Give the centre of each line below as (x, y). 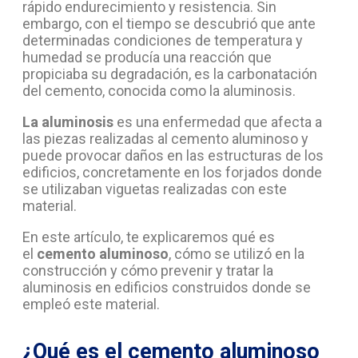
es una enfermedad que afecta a (218, 122)
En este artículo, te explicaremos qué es (149, 237)
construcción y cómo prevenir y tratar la (148, 270)
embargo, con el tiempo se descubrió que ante (169, 24)
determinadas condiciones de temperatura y (163, 40)
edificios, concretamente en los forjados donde (172, 172)
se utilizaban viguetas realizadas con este (155, 189)
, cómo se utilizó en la (237, 254)
